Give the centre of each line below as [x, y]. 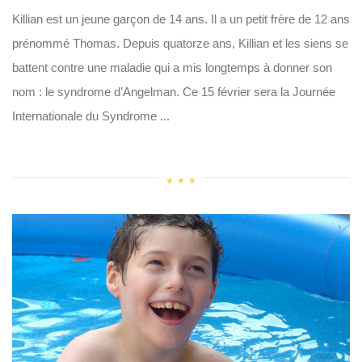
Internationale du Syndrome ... [91, 116]
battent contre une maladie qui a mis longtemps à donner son [172, 67]
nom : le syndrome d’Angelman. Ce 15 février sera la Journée [174, 92]
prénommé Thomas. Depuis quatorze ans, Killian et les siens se [180, 43]
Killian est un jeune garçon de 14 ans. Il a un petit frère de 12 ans [181, 19]
